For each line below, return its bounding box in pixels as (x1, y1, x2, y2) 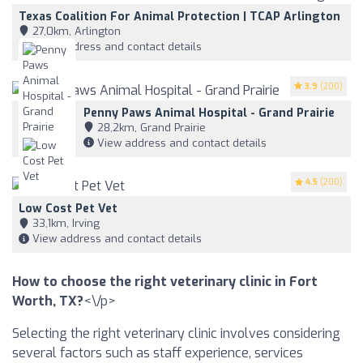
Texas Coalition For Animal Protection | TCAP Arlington (19, 8, 340, 24)
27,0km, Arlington (29, 23, 121, 38)
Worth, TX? (12, 293, 83, 310)
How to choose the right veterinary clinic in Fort (12, 273, 318, 291)
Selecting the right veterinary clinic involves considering (12, 325, 340, 343)
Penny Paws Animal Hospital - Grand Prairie (83, 105, 335, 121)
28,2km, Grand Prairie (94, 120, 206, 135)
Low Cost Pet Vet (19, 201, 117, 217)
